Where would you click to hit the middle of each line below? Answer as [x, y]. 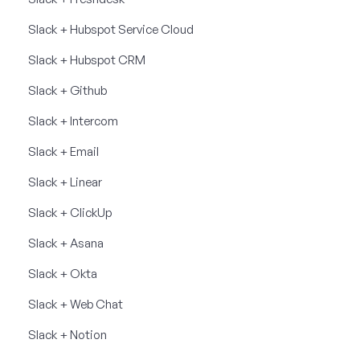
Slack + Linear [65, 182]
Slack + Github [67, 90]
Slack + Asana [66, 243]
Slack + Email [63, 151]
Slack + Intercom [73, 121]
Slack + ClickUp [70, 212]
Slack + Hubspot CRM [87, 59]
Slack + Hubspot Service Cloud [111, 29]
